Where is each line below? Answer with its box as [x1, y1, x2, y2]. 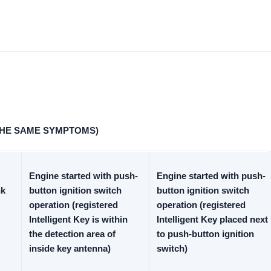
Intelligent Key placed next [157, 214, 268, 224]
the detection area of [29, 229, 116, 239]
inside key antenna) [29, 243, 111, 253]
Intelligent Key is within [29, 214, 128, 224]
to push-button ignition [157, 229, 254, 239]
